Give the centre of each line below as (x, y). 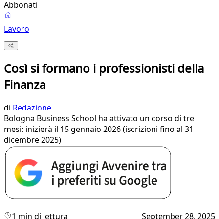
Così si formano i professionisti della (104, 68)
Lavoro (17, 29)
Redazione (32, 108)
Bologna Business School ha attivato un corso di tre (99, 119)
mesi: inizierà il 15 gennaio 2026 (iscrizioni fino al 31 (99, 129)
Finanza (25, 85)
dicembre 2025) (33, 140)
